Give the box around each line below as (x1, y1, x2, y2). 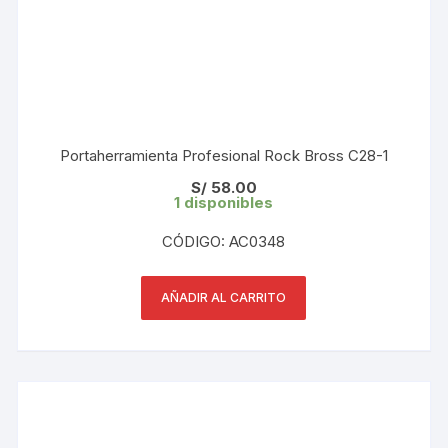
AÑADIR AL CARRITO (161, 289, 287, 305)
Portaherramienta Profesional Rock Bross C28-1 (59, 145, 388, 165)
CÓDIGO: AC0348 (162, 231, 286, 251)
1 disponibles (174, 192, 274, 212)
